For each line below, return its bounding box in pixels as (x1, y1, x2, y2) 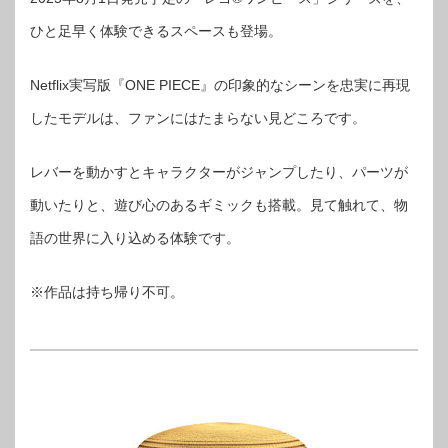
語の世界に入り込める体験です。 (30, 230, 240, 247)
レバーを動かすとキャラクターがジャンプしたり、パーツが (30, 164, 408, 181)
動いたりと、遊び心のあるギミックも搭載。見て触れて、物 (30, 197, 408, 214)
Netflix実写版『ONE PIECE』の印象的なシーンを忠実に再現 (30, 77, 410, 94)
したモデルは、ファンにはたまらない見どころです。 (30, 110, 366, 127)
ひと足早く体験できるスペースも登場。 (30, 23, 282, 40)
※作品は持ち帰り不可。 (30, 284, 184, 301)
